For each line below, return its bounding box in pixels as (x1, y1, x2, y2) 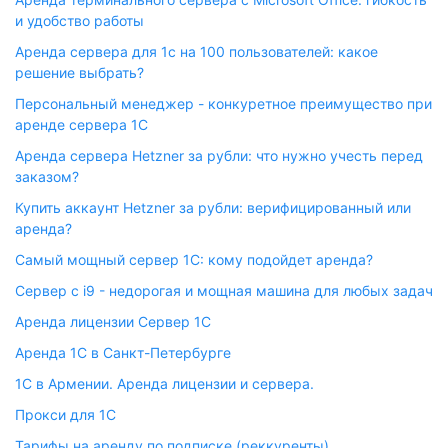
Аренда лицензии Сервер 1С (15, 313, 211, 330)
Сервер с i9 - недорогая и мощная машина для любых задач (15, 282, 433, 299)
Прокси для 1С (15, 406, 116, 423)
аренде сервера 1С (15, 116, 148, 133)
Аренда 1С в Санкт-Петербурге (15, 344, 231, 361)
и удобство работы (15, 12, 144, 29)
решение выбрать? (15, 64, 144, 81)
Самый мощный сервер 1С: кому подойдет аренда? (15, 251, 373, 268)
